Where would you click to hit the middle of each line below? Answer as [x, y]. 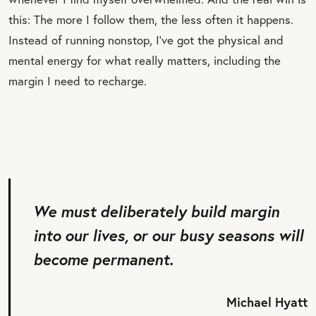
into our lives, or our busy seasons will [168, 235]
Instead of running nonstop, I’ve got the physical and [146, 39]
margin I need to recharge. [78, 80]
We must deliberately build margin [156, 211]
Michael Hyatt [267, 302]
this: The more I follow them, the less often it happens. [151, 19]
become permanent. [103, 259]
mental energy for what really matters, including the [145, 60]
